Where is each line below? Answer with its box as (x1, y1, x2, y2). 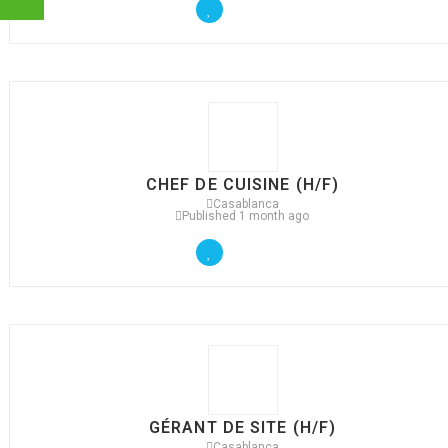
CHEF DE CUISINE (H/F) (145, 175, 340, 194)
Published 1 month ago (182, 209, 310, 223)
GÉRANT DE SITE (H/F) (149, 418, 336, 437)
